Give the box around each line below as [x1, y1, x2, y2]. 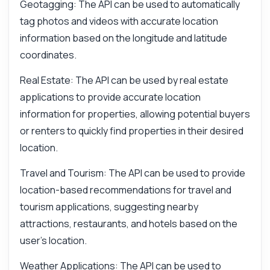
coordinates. [19, 48, 77, 61]
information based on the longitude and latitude [19, 31, 227, 45]
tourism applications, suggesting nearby [19, 199, 198, 213]
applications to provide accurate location [19, 90, 201, 104]
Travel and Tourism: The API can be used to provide [19, 166, 245, 180]
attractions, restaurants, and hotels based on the [19, 216, 237, 230]
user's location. [19, 233, 87, 247]
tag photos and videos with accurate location [19, 14, 218, 28]
